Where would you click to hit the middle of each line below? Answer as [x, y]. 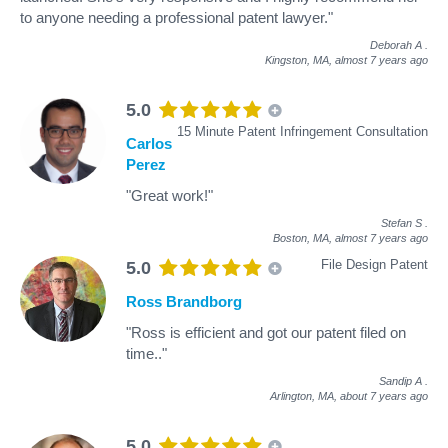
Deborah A [396, 44]
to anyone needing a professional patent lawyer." [176, 17]
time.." [146, 353]
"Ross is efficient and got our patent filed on [266, 332]
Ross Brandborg [184, 301]
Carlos [149, 143]
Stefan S [401, 222]
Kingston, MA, [300, 59]
